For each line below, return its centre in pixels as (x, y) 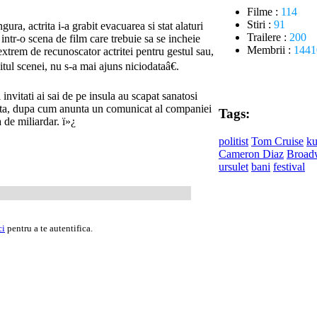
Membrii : (270, 50)
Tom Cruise (277, 142)
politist (234, 142)
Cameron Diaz (251, 154)
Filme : (264, 11)
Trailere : (268, 37)
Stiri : (260, 24)
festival (289, 167)
